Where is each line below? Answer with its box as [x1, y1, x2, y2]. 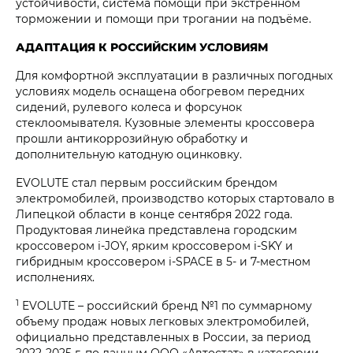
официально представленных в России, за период [16, 329, 310, 345]
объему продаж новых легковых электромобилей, [16, 314, 309, 329]
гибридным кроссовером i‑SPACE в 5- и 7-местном [16, 254, 310, 269]
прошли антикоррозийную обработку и [16, 131, 248, 147]
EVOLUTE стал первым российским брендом [16, 175, 277, 191]
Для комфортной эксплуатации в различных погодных [16, 68, 333, 84]
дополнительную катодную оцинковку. [16, 147, 242, 162]
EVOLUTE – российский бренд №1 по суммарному [19, 298, 312, 314]
